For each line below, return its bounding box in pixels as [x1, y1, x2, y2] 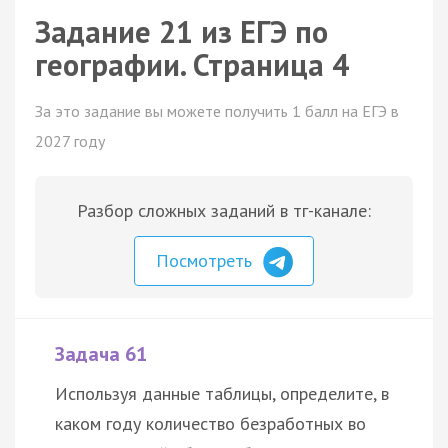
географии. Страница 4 [35, 45, 349, 84]
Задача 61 [55, 340, 147, 367]
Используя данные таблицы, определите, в [55, 381, 389, 405]
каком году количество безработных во [55, 411, 366, 435]
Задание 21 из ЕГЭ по [35, 12, 328, 51]
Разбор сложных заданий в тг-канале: [77, 199, 371, 222]
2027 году [35, 131, 105, 151]
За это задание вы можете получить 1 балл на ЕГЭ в [35, 101, 399, 121]
